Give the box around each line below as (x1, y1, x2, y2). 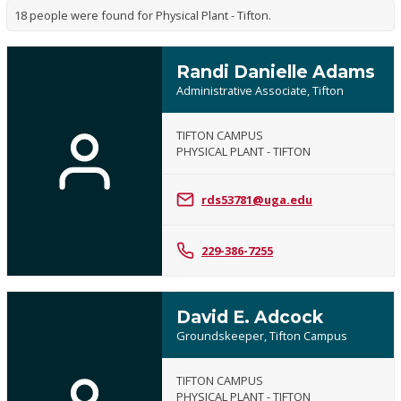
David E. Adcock (175, 306, 323, 328)
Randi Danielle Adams (175, 61, 375, 83)
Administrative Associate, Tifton (175, 82, 344, 99)
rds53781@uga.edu (200, 192, 312, 209)
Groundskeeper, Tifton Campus (175, 328, 347, 345)
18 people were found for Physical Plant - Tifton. (14, 7, 272, 24)
